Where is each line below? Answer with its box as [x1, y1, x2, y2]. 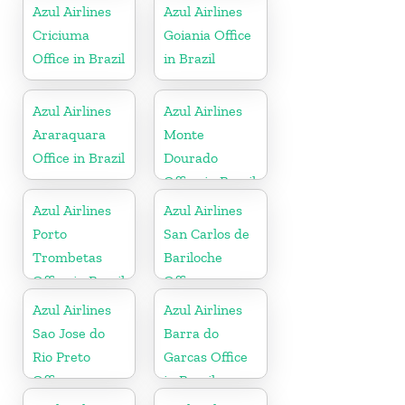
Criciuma [33, 25, 89, 43]
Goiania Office [164, 25, 252, 43]
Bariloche [164, 248, 223, 266]
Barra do [164, 324, 220, 342]
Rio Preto [33, 347, 90, 365]
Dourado [164, 148, 219, 166]
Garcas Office [164, 347, 249, 365]
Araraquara [33, 125, 106, 143]
